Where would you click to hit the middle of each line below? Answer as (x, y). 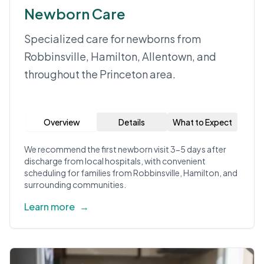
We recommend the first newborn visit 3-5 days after (125, 149)
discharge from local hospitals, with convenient (115, 161)
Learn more (49, 207)
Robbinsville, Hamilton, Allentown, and (120, 56)
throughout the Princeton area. (100, 74)
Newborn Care (75, 14)
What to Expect (202, 122)
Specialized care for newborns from (113, 39)
